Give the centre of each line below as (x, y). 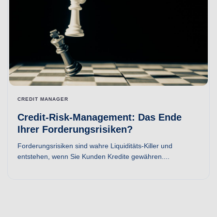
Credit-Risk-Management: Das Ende (100, 117)
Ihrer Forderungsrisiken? (75, 130)
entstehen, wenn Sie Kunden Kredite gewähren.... (93, 157)
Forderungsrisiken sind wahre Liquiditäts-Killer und (95, 146)
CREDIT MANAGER (43, 99)
